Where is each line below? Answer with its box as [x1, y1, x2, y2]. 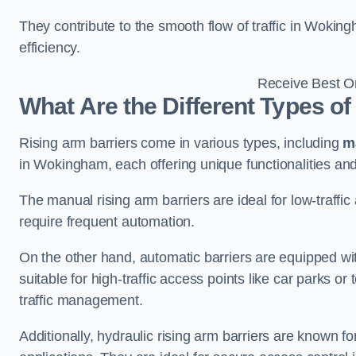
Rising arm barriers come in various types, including [19, 134, 343, 151]
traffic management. [19, 292, 143, 308]
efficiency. [19, 39, 81, 56]
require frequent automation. [19, 213, 195, 230]
